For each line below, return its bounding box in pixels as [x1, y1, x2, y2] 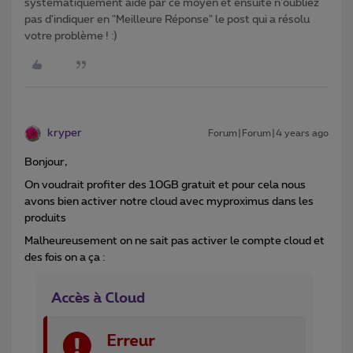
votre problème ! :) [24, 31, 117, 43]
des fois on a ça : [24, 252, 105, 264]
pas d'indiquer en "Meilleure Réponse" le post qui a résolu [24, 14, 310, 26]
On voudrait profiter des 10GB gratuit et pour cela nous [24, 180, 306, 191]
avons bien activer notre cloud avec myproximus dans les [24, 196, 314, 208]
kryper [47, 128, 82, 139]
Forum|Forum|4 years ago [208, 128, 329, 139]
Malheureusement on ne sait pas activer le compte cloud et [24, 236, 325, 247]
